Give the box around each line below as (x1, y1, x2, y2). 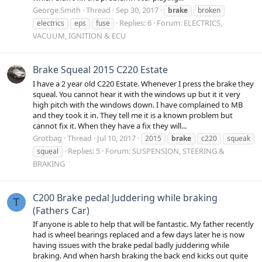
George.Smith (33, 5, 81, 15)
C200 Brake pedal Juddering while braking (33, 191, 218, 205)
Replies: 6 (119, 18, 151, 28)
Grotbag (33, 132, 62, 143)
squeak (227, 133, 250, 143)
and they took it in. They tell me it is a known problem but (33, 109, 233, 120)
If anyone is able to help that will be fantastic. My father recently (33, 219, 254, 230)
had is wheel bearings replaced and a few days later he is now (33, 229, 244, 240)
